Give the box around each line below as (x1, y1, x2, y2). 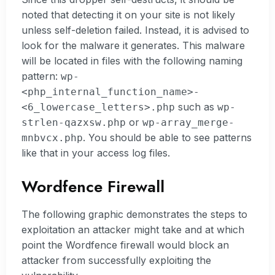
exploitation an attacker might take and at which (21, 223, 244, 236)
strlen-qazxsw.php (21, 117, 126, 129)
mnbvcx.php (21, 132, 83, 144)
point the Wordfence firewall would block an (21, 238, 229, 251)
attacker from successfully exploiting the (21, 254, 211, 266)
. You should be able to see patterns (83, 131, 252, 144)
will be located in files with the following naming (21, 55, 242, 68)
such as (175, 101, 217, 114)
